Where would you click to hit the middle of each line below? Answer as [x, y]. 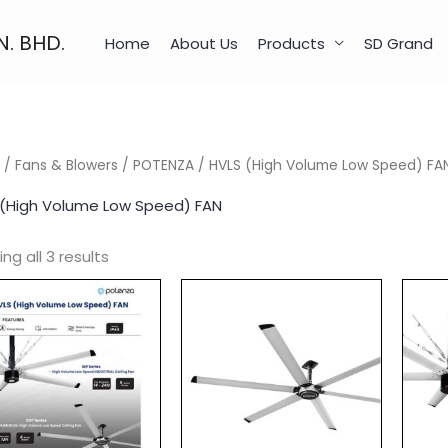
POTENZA [163, 166]
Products [291, 43]
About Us [204, 43]
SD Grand [398, 43]
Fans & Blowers [66, 166]
